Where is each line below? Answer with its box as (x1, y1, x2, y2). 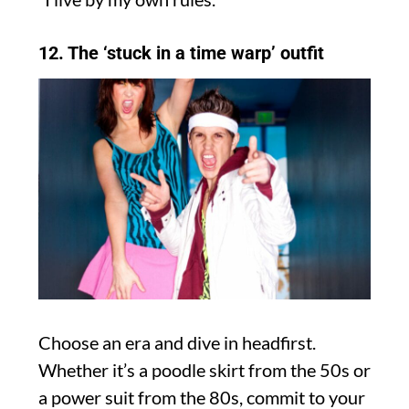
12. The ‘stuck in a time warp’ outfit (38, 41, 324, 64)
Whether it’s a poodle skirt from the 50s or (38, 359, 371, 382)
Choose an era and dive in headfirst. (38, 331, 316, 354)
